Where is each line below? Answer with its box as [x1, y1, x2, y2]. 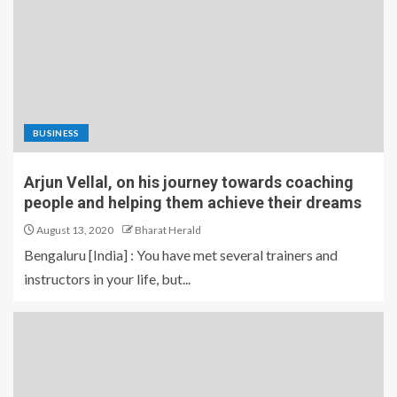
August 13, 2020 [35, 223, 113, 237]
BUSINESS [33, 128, 80, 139]
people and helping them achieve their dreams [24, 193, 362, 213]
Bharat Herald [135, 223, 201, 237]
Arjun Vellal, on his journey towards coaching [24, 173, 354, 192]
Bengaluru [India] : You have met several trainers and [24, 246, 338, 264]
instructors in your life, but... [24, 270, 191, 288]
